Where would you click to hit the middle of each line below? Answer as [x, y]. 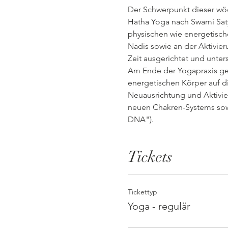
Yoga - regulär [159, 206]
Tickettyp [142, 192]
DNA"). [140, 119]
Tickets [150, 157]
